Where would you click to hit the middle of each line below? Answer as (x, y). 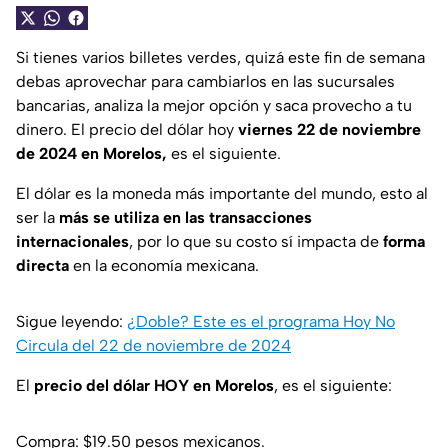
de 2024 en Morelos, (93, 154)
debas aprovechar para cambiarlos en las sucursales (205, 82)
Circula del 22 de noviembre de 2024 (153, 346)
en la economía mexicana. (164, 266)
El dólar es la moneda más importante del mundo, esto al (222, 194)
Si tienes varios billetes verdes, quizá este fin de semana (220, 58)
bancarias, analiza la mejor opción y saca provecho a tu (214, 106)
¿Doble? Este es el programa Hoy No (261, 322)
